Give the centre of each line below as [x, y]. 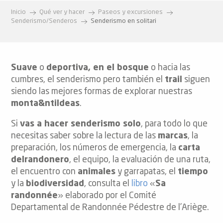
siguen [196, 80]
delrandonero [40, 160]
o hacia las [169, 68]
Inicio [18, 12]
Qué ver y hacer [62, 12]
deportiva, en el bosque [98, 68]
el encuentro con [44, 172]
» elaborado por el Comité [107, 196]
